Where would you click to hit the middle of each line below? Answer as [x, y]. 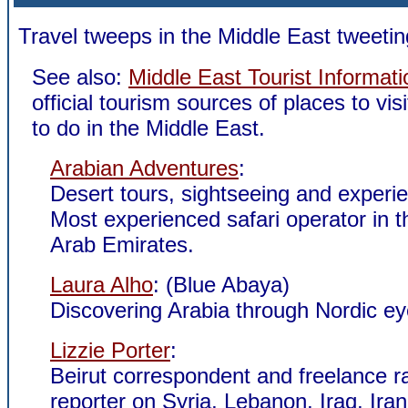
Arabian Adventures [144, 168]
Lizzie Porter [110, 350]
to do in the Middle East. [148, 128]
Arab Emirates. [122, 245]
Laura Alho [102, 285]
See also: [80, 77]
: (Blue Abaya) [221, 285]
